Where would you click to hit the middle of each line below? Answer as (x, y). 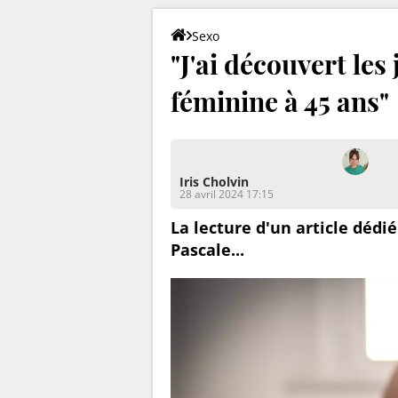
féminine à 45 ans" (280, 101)
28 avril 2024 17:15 (227, 194)
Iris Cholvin (214, 181)
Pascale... (207, 249)
